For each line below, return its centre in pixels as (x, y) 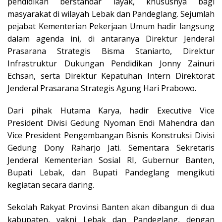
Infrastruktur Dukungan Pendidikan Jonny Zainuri (111, 63)
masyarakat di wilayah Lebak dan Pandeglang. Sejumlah (111, 14)
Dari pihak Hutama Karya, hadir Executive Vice (111, 110)
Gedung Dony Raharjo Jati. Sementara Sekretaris (111, 147)
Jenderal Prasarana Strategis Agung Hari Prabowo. (102, 88)
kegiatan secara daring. (51, 185)
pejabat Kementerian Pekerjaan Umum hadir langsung (111, 26)
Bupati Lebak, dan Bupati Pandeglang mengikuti (111, 172)
